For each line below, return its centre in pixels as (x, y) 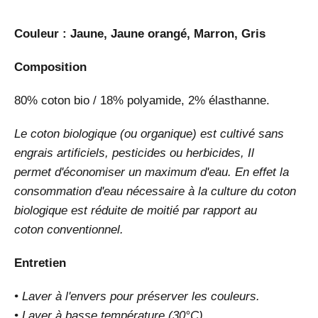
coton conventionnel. (71, 229)
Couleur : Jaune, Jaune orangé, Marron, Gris (140, 33)
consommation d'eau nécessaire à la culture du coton (155, 191)
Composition (52, 67)
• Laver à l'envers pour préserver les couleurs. (137, 296)
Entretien (42, 263)
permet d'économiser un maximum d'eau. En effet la (152, 172)
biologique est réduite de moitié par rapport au (136, 210)
